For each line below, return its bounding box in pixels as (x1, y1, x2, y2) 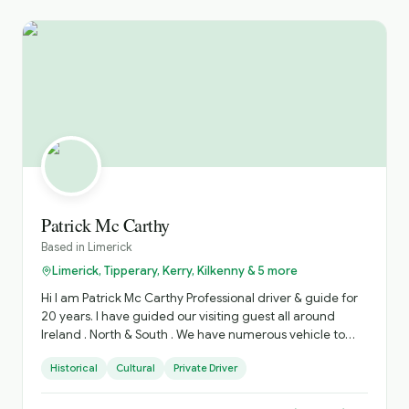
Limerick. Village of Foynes (96, 363, 193, 379)
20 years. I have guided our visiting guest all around (41, 309, 335, 324)
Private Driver (173, 362, 237, 374)
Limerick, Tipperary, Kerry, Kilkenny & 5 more (52, 263, 298, 278)
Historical (50, 362, 98, 374)
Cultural (116, 362, 155, 374)
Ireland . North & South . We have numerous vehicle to (41, 327, 345, 342)
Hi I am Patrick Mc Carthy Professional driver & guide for (41, 290, 55, 306)
